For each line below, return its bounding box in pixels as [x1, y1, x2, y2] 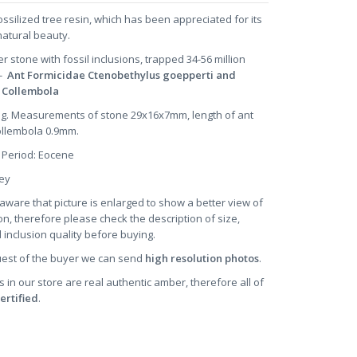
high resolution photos [145, 251, 259, 266]
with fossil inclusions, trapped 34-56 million [38, 52, 245, 67]
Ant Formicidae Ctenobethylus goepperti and [7, 68, 236, 83]
